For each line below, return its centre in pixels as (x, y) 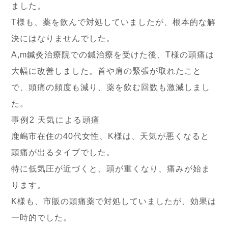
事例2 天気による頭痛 (56, 120)
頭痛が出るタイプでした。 (63, 152)
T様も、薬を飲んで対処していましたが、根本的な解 (114, 22)
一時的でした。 (42, 218)
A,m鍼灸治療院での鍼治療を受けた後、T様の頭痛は (113, 55)
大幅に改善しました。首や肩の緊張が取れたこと (107, 71)
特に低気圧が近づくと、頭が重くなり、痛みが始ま (111, 169)
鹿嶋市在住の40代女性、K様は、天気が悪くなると (110, 136)
